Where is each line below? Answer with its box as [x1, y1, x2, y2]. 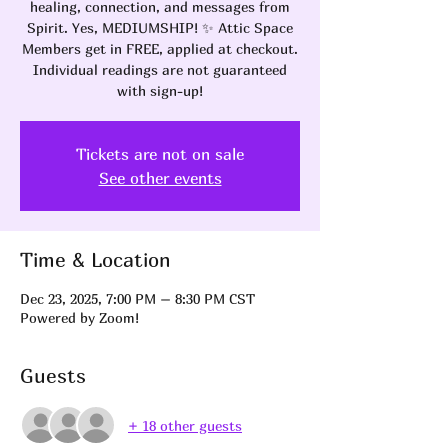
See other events [98, 168, 222, 189]
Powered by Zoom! [20, 309, 139, 327]
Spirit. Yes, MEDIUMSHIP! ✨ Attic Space [27, 19, 293, 37]
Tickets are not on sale [76, 144, 244, 165]
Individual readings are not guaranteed [33, 61, 287, 79]
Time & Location [20, 248, 171, 272]
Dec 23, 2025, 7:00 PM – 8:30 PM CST [20, 290, 255, 308]
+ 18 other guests [128, 416, 242, 434]
